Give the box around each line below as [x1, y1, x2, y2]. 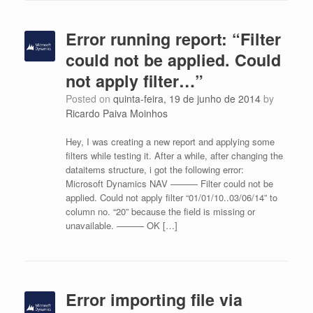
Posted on [71, 92, 113, 105]
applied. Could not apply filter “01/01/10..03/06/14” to [65, 191, 277, 204]
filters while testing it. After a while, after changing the [65, 149, 283, 162]
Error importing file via [65, 288, 242, 311]
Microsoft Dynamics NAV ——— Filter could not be [65, 177, 273, 190]
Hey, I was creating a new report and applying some [65, 135, 275, 148]
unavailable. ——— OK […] [65, 219, 177, 232]
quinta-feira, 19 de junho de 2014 [112, 92, 261, 105]
